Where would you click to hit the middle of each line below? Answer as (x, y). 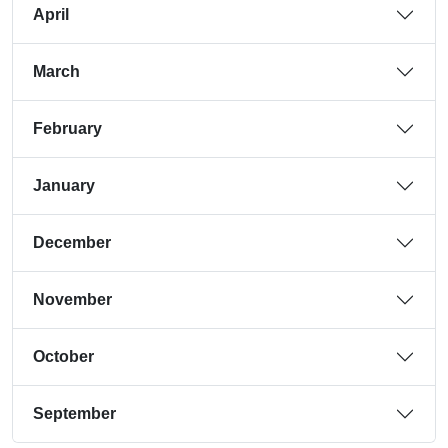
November (72, 299)
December (72, 242)
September (74, 413)
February (67, 128)
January (64, 185)
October (63, 356)
